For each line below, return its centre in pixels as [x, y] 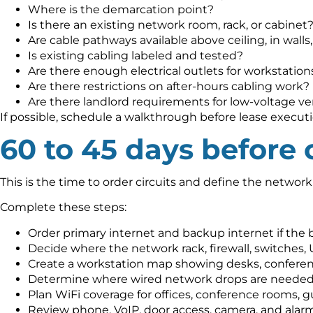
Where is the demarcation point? [121, 10]
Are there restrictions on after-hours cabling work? [169, 87]
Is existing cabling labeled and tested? [136, 56]
